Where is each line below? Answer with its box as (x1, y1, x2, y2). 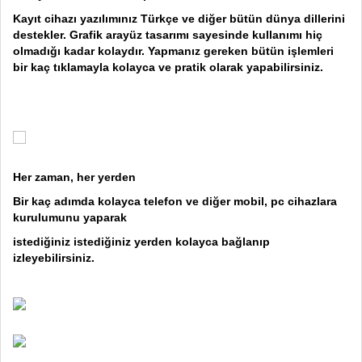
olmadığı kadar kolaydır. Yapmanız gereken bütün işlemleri (13, 44, 334, 57)
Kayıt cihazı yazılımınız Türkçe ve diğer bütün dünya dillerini (13, 11, 345, 25)
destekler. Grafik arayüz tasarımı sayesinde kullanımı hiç (13, 27, 322, 41)
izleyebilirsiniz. (13, 250, 95, 264)
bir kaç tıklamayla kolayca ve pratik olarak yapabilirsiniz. (13, 60, 323, 74)
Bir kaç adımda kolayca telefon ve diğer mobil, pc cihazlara (13, 194, 337, 208)
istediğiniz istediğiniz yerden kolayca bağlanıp (13, 234, 270, 248)
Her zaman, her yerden (13, 170, 136, 183)
